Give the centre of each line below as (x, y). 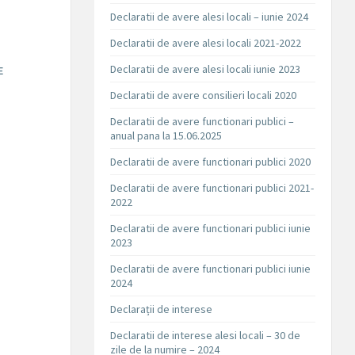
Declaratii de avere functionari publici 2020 (211, 162)
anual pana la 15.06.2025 (166, 136)
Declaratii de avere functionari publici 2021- (212, 188)
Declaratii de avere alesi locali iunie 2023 (206, 69)
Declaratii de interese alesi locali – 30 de (206, 336)
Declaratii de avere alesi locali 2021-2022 (206, 43)
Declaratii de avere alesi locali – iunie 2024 (210, 17)
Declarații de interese (162, 309)
